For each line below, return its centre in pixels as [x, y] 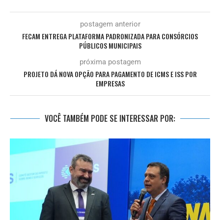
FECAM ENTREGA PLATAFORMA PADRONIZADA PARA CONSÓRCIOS [110, 36]
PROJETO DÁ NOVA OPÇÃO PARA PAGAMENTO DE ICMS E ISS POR [110, 74]
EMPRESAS [110, 83]
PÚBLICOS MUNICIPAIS [110, 46]
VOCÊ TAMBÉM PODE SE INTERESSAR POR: [110, 119]
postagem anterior [110, 24]
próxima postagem [110, 62]
